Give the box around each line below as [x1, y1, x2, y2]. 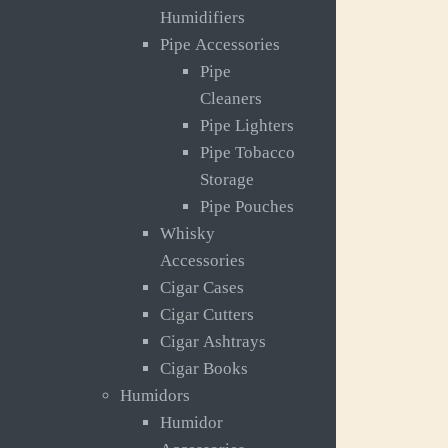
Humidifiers [160, 8, 245, 28]
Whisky [160, 224, 215, 244]
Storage [200, 170, 254, 190]
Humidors [120, 386, 190, 406]
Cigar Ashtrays [160, 332, 266, 352]
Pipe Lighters [200, 116, 294, 136]
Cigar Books [160, 359, 248, 379]
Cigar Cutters [160, 305, 254, 325]
